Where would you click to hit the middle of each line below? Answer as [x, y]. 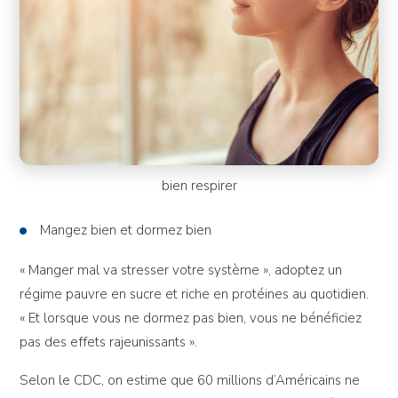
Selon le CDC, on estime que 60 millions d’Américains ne [190, 381]
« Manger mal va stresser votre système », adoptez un [181, 271]
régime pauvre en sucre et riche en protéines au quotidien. [195, 295]
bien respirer [199, 186]
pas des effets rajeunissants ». [109, 342]
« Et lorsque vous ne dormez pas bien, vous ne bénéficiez [191, 318]
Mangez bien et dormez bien [126, 231]
